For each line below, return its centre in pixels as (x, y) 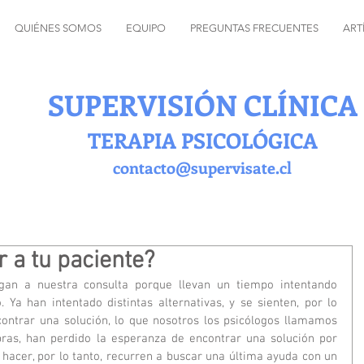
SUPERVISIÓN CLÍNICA (202, 104)
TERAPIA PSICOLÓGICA (202, 140)
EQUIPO (145, 28)
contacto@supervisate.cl (202, 167)
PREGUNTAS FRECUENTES (254, 28)
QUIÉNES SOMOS (58, 28)
